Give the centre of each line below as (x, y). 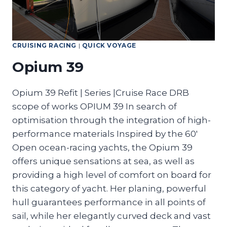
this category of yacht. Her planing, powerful (109, 189)
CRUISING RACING (44, 46)
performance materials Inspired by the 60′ (105, 134)
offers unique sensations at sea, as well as (103, 161)
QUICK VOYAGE (109, 46)
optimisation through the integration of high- (111, 120)
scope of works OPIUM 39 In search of (94, 107)
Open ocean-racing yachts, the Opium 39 (102, 148)
